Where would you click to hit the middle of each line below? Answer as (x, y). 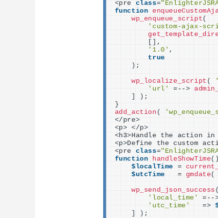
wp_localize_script (169, 81)
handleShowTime (182, 159)
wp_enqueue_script (167, 18)
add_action (136, 112)
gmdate (198, 174)
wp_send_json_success (173, 190)
